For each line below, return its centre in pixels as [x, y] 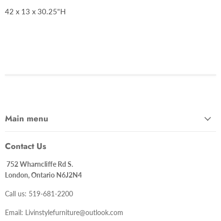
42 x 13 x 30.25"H [35, 12]
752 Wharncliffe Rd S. [52, 164]
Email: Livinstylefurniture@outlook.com [64, 213]
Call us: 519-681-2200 [39, 194]
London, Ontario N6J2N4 [43, 175]
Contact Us [26, 146]
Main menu [27, 119]
